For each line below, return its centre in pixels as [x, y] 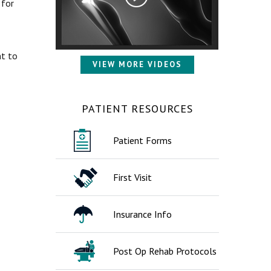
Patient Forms [142, 140]
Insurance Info [142, 214]
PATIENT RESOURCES [137, 109]
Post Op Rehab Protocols [165, 251]
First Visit [132, 177]
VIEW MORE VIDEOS [137, 64]
